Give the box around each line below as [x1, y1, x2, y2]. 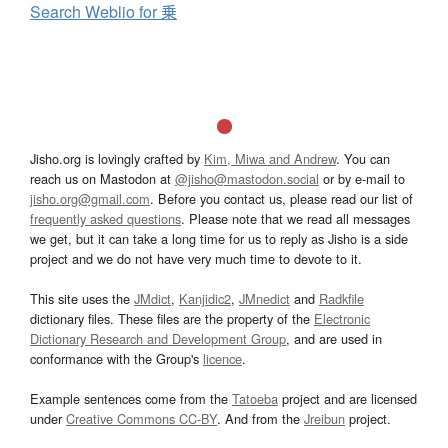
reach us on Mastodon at [30, 168, 175, 188]
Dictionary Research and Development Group [30, 328, 286, 348]
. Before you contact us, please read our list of [150, 188, 413, 208]
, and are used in [286, 328, 382, 348]
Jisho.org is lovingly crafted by [30, 148, 204, 168]
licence [203, 348, 242, 368]
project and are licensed [278, 388, 417, 408]
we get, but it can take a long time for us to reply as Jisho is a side [30, 228, 408, 248]
